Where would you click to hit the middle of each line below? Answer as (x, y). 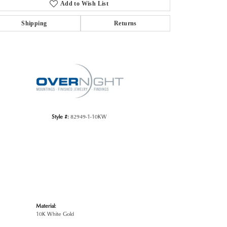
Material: (46, 205)
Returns (125, 23)
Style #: (60, 116)
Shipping (34, 23)
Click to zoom (130, 49)
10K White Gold (55, 213)
